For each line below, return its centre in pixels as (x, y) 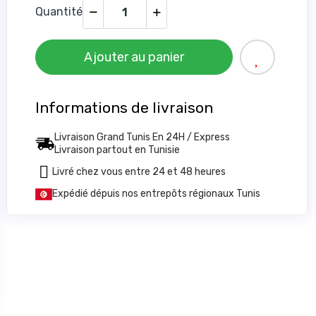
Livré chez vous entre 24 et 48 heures (139, 172)
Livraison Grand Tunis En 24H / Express (142, 137)
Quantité (59, 12)
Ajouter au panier (134, 57)
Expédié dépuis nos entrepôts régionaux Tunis (157, 194)
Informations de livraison (124, 108)
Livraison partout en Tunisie (117, 150)
